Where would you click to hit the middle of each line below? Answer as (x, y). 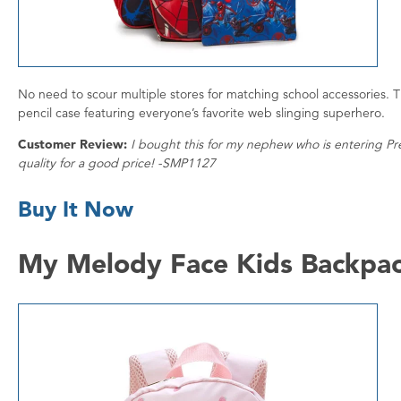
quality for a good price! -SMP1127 (117, 162)
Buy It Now (76, 209)
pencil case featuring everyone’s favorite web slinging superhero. (201, 112)
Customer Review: (73, 144)
